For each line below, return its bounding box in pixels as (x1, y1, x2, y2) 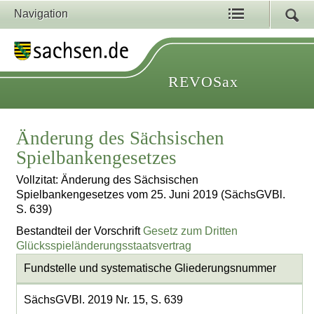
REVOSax (168, 73, 238, 90)
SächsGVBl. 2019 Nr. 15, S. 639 (23, 294, 183, 306)
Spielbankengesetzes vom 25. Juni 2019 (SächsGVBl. (16, 189, 286, 201)
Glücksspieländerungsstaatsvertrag (16, 239, 192, 252)
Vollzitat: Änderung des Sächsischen (16, 174, 199, 186)
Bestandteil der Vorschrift (16, 224, 144, 237)
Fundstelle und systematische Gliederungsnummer (23, 262, 276, 275)
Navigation (14, 8, 68, 20)
